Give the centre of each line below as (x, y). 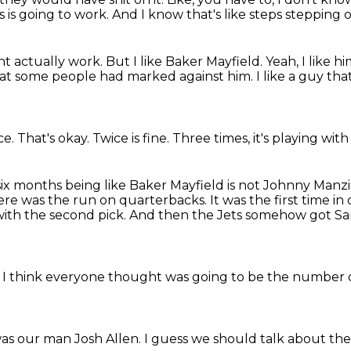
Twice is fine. (132, 138)
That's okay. (55, 138)
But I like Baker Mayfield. (186, 62)
